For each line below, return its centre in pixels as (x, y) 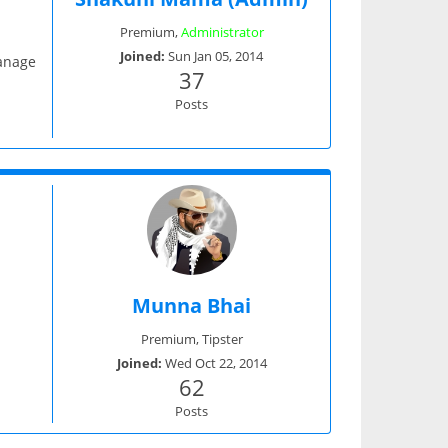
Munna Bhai (191, 305)
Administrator (222, 31)
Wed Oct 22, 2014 (215, 362)
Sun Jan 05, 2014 (215, 55)
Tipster (222, 338)
